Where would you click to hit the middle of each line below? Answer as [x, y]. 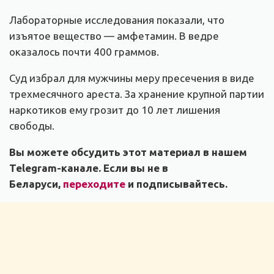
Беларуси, [36, 184]
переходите [95, 184]
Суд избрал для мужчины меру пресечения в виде [132, 78]
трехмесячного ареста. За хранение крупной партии [137, 94]
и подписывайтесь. [178, 184]
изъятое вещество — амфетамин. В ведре [114, 36]
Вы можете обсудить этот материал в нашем [128, 152]
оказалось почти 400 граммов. [84, 52]
